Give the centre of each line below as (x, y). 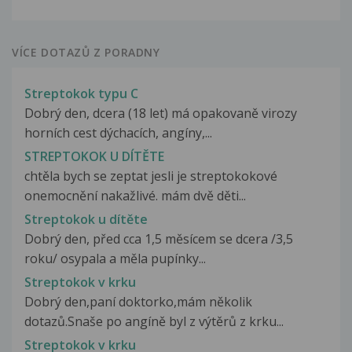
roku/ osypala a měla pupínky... (115, 259)
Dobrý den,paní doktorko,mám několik (138, 302)
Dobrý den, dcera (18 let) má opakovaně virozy (161, 113)
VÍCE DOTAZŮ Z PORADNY (86, 52)
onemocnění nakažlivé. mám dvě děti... (135, 195)
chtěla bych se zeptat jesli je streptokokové (151, 176)
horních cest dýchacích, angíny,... (118, 132)
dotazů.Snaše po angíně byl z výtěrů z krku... (154, 322)
